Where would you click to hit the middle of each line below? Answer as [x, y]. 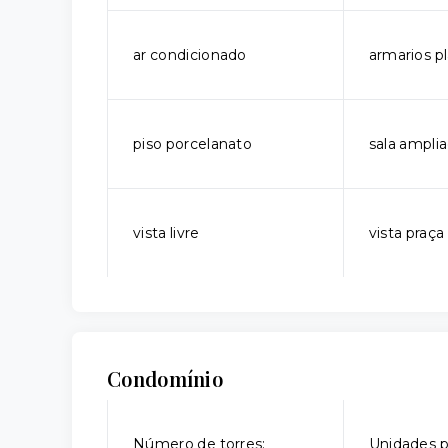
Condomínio [165, 378]
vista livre [166, 233]
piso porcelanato [193, 144]
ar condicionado [190, 55]
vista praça [406, 233]
